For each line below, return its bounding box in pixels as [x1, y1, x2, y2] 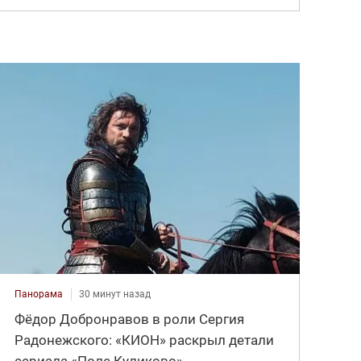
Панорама [15, 288, 64, 301]
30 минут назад [79, 288, 151, 301]
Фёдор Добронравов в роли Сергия [15, 311, 245, 328]
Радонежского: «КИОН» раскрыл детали [15, 332, 275, 349]
